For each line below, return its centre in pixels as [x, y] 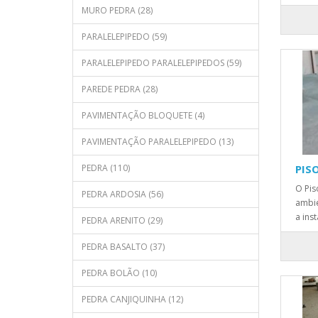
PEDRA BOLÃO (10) [119, 273]
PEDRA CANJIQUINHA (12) [132, 299]
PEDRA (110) [106, 168]
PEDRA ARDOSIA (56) [122, 194]
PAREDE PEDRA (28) [120, 89]
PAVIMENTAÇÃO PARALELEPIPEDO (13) [158, 142]
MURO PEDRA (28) [117, 10]
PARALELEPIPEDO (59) [124, 37]
